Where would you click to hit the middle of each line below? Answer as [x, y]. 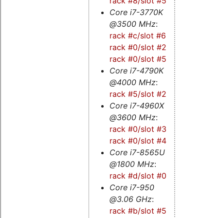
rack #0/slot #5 [138, 59]
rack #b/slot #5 [138, 210]
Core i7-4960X [136, 105]
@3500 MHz [132, 24]
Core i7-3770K [136, 12]
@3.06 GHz [130, 199]
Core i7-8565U [137, 152]
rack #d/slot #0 [138, 175]
